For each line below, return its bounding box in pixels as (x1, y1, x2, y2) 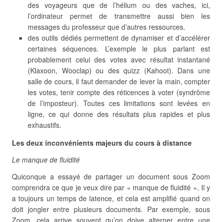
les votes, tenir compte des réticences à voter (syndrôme (28, 87, 210, 97)
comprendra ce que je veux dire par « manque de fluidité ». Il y (12, 182, 210, 192)
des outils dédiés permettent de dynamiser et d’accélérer (28, 33, 210, 43)
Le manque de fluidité (12, 155, 80, 165)
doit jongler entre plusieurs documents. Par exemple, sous (12, 204, 210, 214)
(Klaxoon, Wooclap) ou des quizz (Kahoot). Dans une (28, 65, 210, 75)
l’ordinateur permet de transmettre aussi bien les (28, 11, 210, 21)
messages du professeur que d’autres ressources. (28, 22, 185, 32)
